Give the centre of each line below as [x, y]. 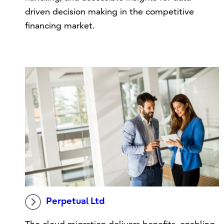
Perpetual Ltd [75, 201]
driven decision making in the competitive [110, 11]
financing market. [60, 25]
